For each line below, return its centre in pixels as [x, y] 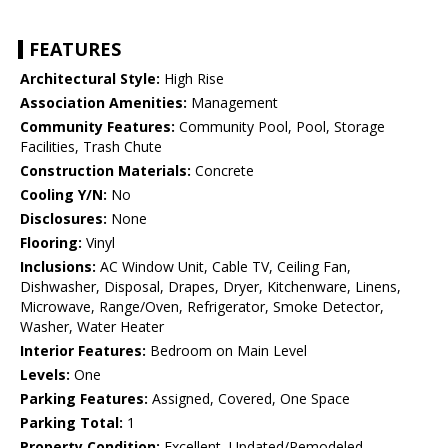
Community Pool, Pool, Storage [280, 127]
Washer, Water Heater [92, 327]
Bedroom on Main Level [226, 351]
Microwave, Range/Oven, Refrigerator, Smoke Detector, [202, 307]
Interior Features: [83, 351]
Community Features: [97, 127]
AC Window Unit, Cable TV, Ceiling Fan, [223, 267]
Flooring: [51, 243]
